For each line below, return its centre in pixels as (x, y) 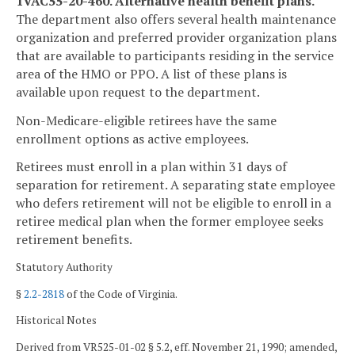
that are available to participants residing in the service (175, 55)
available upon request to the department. (138, 92)
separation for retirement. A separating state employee (176, 185)
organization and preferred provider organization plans (176, 37)
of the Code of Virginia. (121, 294)
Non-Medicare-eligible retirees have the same (146, 120)
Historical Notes (56, 321)
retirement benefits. (74, 240)
